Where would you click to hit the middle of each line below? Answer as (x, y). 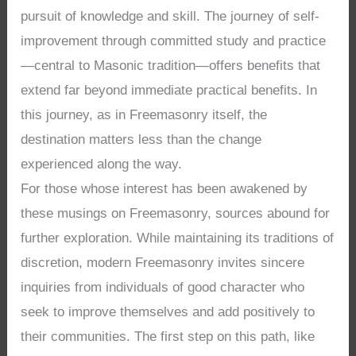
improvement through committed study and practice (174, 41)
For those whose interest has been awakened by (164, 189)
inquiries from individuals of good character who (163, 288)
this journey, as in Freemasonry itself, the (144, 115)
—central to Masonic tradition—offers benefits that (171, 66)
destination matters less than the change (141, 140)
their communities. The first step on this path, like (168, 337)
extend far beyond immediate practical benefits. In (169, 91)
